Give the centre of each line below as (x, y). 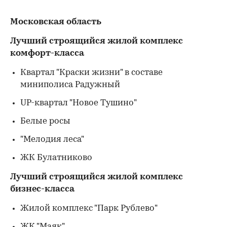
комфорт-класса (47, 53)
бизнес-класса (42, 189)
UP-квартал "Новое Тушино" (79, 103)
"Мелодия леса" (52, 140)
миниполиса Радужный (70, 85)
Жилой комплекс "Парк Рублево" (89, 209)
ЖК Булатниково (56, 158)
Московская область (56, 22)
